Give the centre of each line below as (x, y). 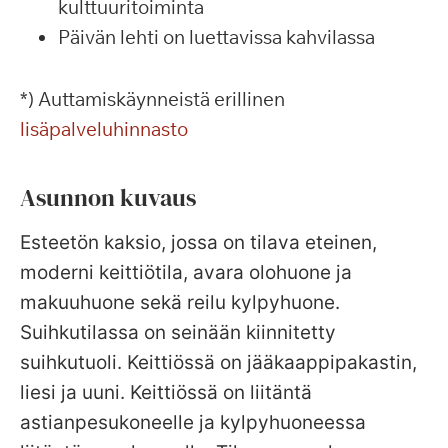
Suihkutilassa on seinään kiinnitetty (178, 332)
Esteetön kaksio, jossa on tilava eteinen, (198, 242)
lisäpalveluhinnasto (104, 129)
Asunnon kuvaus (108, 197)
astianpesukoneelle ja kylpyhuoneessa (193, 422)
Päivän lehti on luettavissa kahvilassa (216, 37)
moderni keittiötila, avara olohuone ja (186, 272)
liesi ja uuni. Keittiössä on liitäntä (166, 392)
